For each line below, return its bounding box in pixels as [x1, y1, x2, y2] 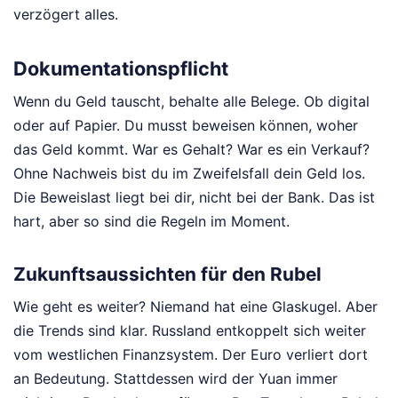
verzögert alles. [13, 5, 118, 24]
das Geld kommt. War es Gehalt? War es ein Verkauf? [13, 140, 370, 159]
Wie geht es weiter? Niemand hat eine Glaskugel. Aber [13, 297, 378, 315]
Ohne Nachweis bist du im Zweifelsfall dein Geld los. [13, 164, 365, 183]
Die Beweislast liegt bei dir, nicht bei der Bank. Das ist [13, 188, 375, 207]
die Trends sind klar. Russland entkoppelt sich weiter [13, 321, 366, 339]
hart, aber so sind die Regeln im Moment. [13, 212, 290, 231]
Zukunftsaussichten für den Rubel [13, 262, 322, 285]
